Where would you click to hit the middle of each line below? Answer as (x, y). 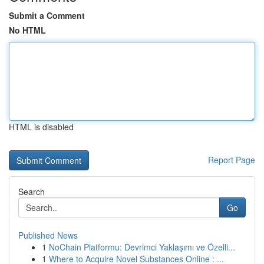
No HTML (27, 30)
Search (32, 192)
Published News (48, 235)
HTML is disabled (41, 127)
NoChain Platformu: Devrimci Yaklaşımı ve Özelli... (142, 247)
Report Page (232, 160)
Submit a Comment (47, 15)
